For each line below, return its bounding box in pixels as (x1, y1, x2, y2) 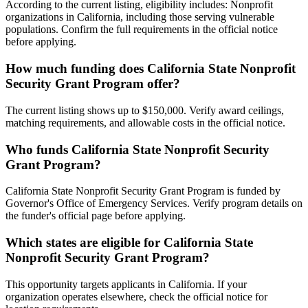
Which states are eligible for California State (5, 234, 253, 250)
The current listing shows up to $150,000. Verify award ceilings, (5, 104, 284, 116)
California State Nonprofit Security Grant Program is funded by (5, 185, 280, 197)
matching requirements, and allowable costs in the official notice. (5, 116, 285, 129)
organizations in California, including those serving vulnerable (5, 11, 274, 23)
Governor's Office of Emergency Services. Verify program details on (5, 197, 302, 210)
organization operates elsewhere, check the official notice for (5, 290, 267, 302)
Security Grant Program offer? (5, 76, 180, 91)
